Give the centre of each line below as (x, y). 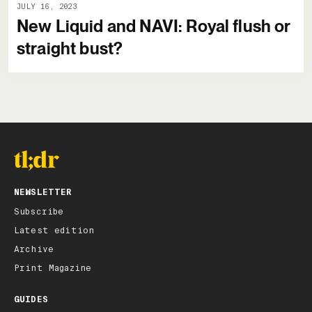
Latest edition (54, 231)
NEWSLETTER (43, 193)
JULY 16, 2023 (47, 7)
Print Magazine (53, 268)
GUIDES (31, 300)
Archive (34, 250)
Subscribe (39, 212)
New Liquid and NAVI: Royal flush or (154, 26)
